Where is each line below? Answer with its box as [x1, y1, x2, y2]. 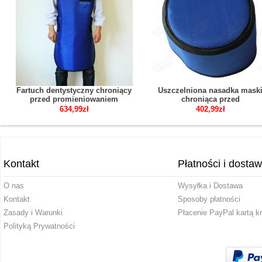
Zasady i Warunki [4, 208, 63, 217]
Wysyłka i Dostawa [177, 181, 243, 190]
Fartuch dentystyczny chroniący [16, 86, 132, 95]
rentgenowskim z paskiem [26, 104, 122, 112]
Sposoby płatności [177, 195, 240, 204]
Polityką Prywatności [4, 222, 75, 230]
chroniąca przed [181, 95, 240, 104]
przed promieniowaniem [30, 95, 118, 104]
